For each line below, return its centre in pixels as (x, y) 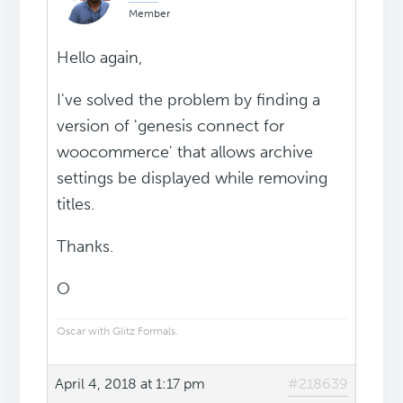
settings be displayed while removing (193, 179)
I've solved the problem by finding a (189, 100)
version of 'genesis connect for (171, 126)
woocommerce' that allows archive (185, 152)
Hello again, (100, 58)
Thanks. (85, 247)
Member (150, 14)
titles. (76, 205)
